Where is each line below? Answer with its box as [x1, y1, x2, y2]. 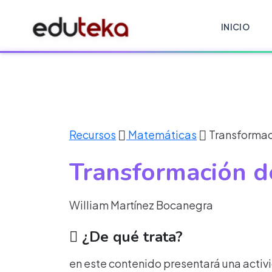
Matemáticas [126, 127, 197, 141]
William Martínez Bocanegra [69, 198, 213, 212]
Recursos [69, 127, 116, 141]
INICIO [220, 21, 250, 32]
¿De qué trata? [78, 227, 183, 246]
